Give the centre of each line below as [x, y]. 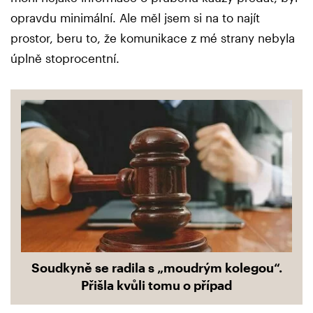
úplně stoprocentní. [65, 58]
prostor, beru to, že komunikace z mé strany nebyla [153, 38]
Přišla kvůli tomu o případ [156, 285]
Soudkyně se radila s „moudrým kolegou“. [156, 267]
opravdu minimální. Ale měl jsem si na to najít [135, 18]
